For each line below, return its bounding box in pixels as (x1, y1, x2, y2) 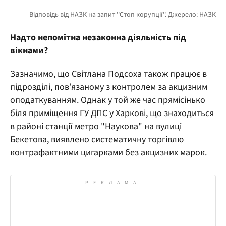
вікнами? (10, 44, 48, 58)
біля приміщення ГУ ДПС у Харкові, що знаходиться (10, 107, 214, 120)
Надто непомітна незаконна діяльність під (10, 31, 186, 44)
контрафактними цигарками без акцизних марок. (10, 146, 207, 159)
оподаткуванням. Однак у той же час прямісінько (10, 94, 205, 107)
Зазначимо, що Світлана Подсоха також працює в (10, 68, 207, 81)
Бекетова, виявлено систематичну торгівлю (10, 133, 184, 146)
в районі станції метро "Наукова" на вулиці (10, 120, 182, 133)
